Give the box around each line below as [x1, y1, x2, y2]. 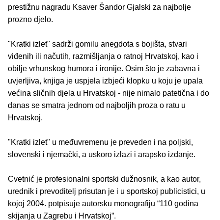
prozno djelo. [8, 15, 53, 24]
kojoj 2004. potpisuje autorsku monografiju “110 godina [8, 199, 198, 208]
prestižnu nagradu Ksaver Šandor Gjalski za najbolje [8, 3, 191, 12]
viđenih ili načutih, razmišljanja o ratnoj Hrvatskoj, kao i [8, 52, 198, 61]
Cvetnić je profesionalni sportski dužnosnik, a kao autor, [8, 175, 201, 184]
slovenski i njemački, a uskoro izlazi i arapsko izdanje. [8, 150, 195, 159]
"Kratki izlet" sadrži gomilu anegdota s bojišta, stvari [8, 40, 187, 49]
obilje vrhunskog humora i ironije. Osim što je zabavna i [8, 64, 200, 73]
